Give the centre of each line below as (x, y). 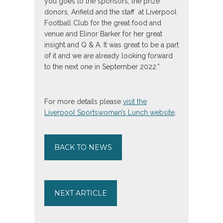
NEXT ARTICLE (81, 193)
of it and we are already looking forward (109, 56)
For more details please (84, 102)
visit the (135, 102)
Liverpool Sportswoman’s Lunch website (110, 113)
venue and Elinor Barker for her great (103, 34)
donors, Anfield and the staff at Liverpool (111, 12)
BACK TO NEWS (83, 148)
